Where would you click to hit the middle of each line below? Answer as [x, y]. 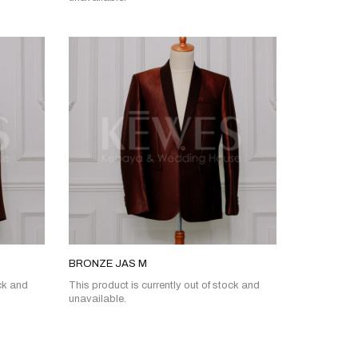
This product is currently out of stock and [164, 286]
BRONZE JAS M [107, 264]
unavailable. [97, 299]
